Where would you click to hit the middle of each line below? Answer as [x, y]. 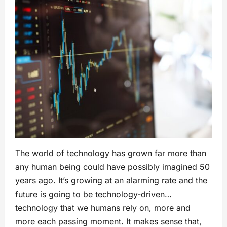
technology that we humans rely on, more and [103, 208]
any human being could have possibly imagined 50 [112, 167]
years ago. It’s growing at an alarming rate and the [111, 180]
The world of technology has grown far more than [111, 153]
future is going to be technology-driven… [93, 194]
